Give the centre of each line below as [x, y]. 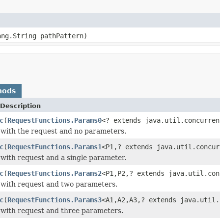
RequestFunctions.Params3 [55, 200]
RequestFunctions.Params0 [55, 120]
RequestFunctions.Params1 [55, 147]
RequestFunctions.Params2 [55, 173]
